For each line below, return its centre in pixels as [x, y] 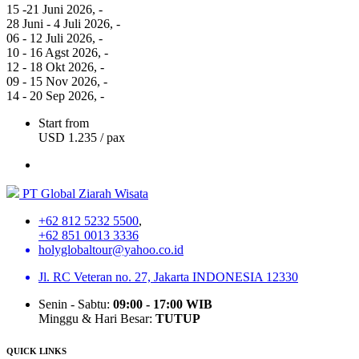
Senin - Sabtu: [76, 304]
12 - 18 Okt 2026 [50, 67]
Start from [64, 123]
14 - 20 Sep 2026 [50, 95]
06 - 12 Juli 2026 [49, 38]
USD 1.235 [68, 137]
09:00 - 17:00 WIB [163, 304]
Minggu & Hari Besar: [97, 318]
